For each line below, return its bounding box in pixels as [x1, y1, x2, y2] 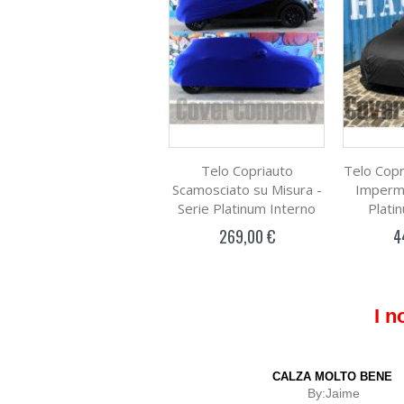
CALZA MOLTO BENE [271, 370, 392, 384]
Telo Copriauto [200, 161, 293, 180]
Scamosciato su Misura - [171, 180, 322, 199]
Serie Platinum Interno [178, 199, 317, 218]
